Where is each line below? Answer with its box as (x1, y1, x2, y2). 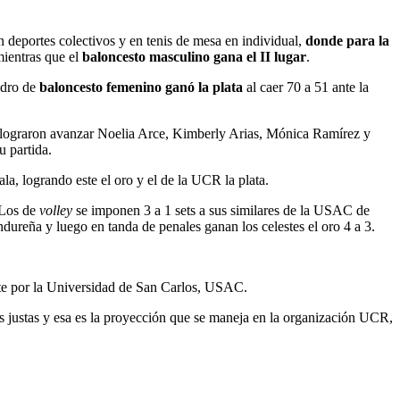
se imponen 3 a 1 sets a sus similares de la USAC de (72, 203, 370, 219)
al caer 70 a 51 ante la (243, 79, 369, 96)
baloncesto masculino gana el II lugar (82, 49, 306, 65)
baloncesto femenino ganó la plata (39, 79, 243, 96)
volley (39, 203, 72, 219)
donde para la (305, 33, 389, 49)
